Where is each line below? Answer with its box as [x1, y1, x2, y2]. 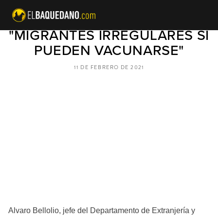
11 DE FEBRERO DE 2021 [73, 64, 145, 71]
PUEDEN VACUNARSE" [34, 40, 184, 60]
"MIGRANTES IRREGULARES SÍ [9, 25, 209, 45]
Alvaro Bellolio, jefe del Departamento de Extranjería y [8, 206, 195, 215]
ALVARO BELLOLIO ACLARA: [16, 10, 202, 30]
